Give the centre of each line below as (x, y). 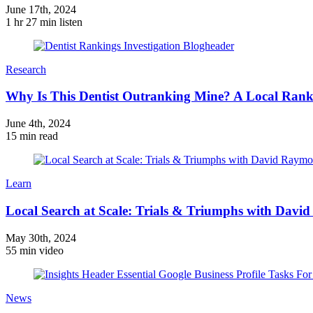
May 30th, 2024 (41, 238)
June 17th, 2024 (41, 9)
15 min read (32, 136)
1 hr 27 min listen (44, 22)
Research (26, 69)
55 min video (35, 250)
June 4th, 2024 (38, 124)
